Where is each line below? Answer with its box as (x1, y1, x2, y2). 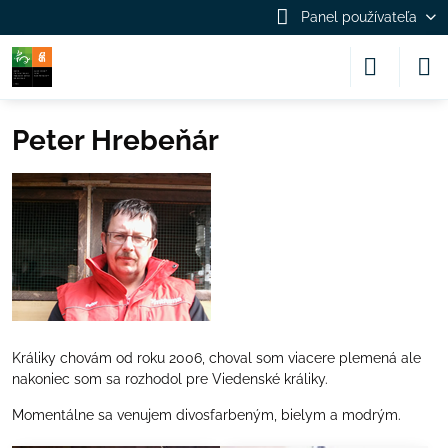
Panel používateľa (300, 9, 417, 25)
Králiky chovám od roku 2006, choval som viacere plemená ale (12, 350, 421, 366)
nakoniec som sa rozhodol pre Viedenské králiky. (12, 371, 328, 387)
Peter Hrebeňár (12, 124, 219, 157)
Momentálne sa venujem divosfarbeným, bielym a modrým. (12, 407, 401, 423)
